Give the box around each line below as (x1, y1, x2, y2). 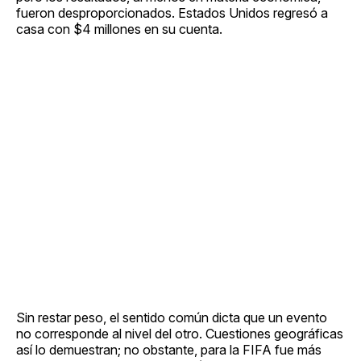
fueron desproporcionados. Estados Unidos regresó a (16, 4, 328, 21)
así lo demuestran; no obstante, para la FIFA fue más (16, 341, 322, 358)
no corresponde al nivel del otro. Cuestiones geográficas (16, 325, 343, 342)
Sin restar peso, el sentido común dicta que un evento (16, 309, 327, 326)
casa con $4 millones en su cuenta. (16, 20, 222, 37)
